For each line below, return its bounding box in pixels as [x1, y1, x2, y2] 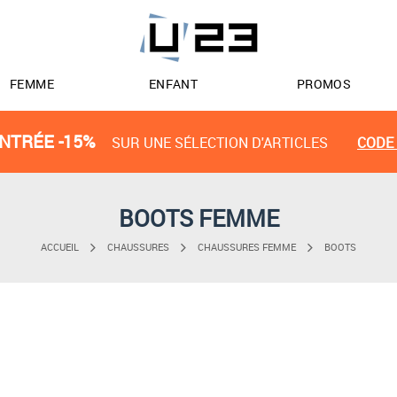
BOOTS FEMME [118, 202, 279, 234]
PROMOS [296, 75, 352, 92]
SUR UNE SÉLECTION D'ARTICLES [112, 133, 328, 152]
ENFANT [148, 75, 198, 92]
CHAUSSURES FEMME [198, 240, 296, 254]
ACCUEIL [41, 240, 79, 254]
